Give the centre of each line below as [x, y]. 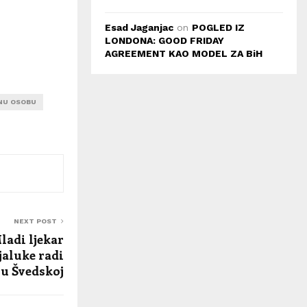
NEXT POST [35, 221]
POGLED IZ [218, 27]
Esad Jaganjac [139, 27]
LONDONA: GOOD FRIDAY [164, 40]
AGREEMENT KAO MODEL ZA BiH [184, 53]
